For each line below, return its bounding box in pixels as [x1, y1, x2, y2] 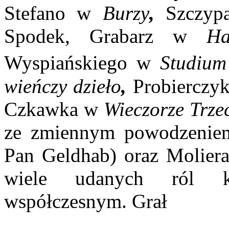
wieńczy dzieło [4, 75, 122, 97]
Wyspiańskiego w [4, 52, 151, 74]
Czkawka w [4, 98, 99, 120]
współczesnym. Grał [4, 190, 167, 212]
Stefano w [4, 2, 91, 25]
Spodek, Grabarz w [4, 25, 187, 48]
